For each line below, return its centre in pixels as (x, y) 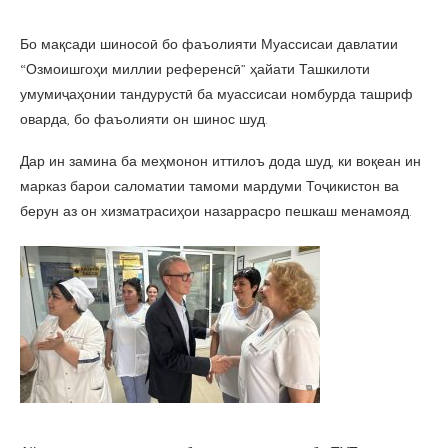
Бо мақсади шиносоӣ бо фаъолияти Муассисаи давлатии (209, 44)
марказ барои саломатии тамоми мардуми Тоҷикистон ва (209, 186)
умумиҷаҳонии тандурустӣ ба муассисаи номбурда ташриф (216, 94)
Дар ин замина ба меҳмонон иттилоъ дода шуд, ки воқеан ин (220, 161)
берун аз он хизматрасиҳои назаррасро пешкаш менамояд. (216, 211)
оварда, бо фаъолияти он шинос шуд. (144, 119)
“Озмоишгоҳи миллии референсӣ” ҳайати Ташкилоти (195, 69)
